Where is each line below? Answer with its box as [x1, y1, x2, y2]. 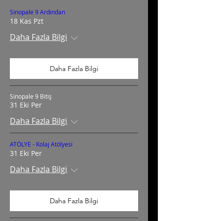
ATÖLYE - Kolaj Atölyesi [10, 140, 73, 148]
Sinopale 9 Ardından [10, 8, 65, 16]
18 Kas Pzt [10, 16, 43, 26]
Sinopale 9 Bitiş [10, 92, 52, 100]
